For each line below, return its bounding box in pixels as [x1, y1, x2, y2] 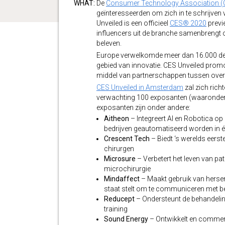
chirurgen [104, 145, 134, 153]
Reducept [104, 195, 136, 203]
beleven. [96, 39, 122, 47]
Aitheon [104, 115, 131, 123]
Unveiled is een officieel [96, 19, 170, 27]
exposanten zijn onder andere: [96, 103, 190, 111]
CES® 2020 [170, 19, 206, 27]
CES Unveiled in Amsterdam [96, 83, 183, 91]
